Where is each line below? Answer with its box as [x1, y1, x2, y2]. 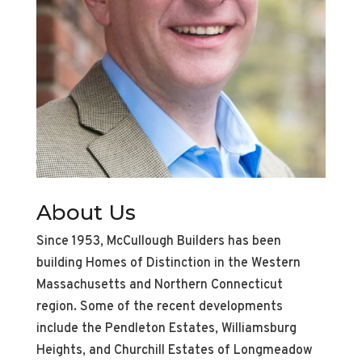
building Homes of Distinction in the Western [36, 255, 301, 272]
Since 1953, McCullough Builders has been [36, 234, 281, 250]
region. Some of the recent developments [36, 299, 283, 316]
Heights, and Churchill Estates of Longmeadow [36, 343, 313, 360]
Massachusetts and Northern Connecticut [36, 277, 283, 294]
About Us [36, 200, 136, 226]
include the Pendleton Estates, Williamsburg [36, 321, 297, 338]
